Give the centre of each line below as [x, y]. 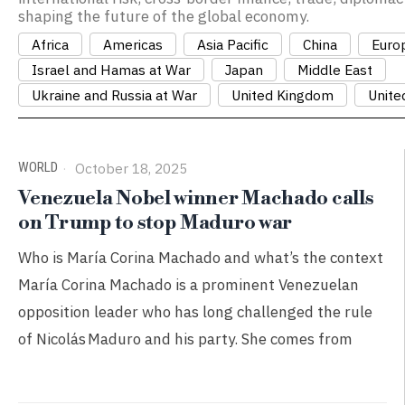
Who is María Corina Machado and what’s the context [201, 258]
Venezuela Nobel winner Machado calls [196, 198]
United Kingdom [283, 95]
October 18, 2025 [130, 168]
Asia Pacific [233, 44]
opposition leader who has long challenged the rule [196, 312]
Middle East [335, 70]
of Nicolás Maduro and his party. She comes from [186, 339]
